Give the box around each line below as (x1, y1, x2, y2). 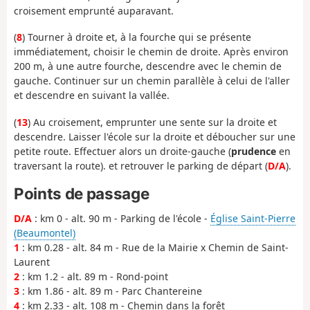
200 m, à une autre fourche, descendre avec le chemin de (14, 60, 282, 73)
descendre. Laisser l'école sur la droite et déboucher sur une (14, 129, 295, 143)
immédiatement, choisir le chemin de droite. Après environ (14, 45, 289, 59)
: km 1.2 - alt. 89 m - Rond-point (19, 269, 168, 283)
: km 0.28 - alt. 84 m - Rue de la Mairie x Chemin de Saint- (19, 240, 289, 254)
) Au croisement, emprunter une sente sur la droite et (28, 115, 277, 129)
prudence (231, 144, 276, 158)
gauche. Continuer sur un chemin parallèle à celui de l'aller (14, 74, 290, 88)
